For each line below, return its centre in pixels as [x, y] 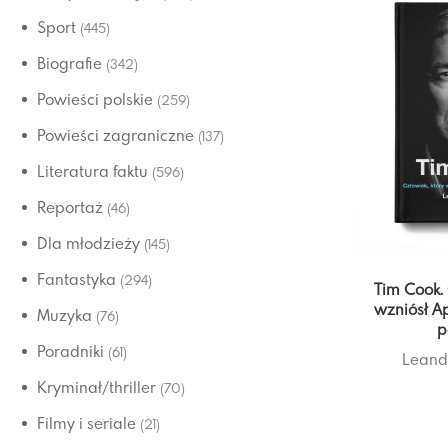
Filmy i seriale [86, 423]
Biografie [69, 63]
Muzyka [64, 315]
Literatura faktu [92, 171]
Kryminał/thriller [96, 387]
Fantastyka [76, 279]
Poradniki [70, 351]
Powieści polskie [95, 99]
